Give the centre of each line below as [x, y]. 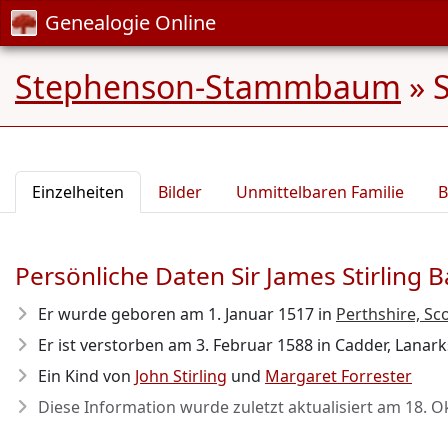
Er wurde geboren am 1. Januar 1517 [176, 314]
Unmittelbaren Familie [320, 192]
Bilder [180, 192]
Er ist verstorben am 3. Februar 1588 [175, 345]
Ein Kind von [86, 376]
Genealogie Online [130, 22]
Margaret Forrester [338, 376]
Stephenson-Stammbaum [208, 86]
